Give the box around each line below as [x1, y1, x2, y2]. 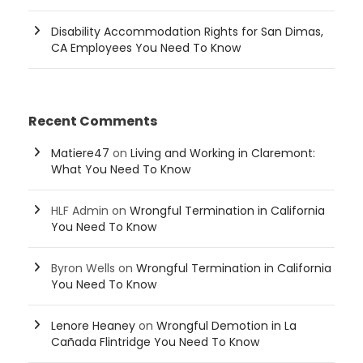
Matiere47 [51, 145, 109, 162]
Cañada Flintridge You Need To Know [51, 334, 259, 351]
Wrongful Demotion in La [156, 318, 297, 335]
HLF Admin [51, 203, 109, 220]
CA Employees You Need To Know [51, 40, 241, 57]
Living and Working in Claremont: [130, 145, 315, 162]
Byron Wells [51, 260, 115, 277]
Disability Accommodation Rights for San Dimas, [51, 23, 323, 41]
